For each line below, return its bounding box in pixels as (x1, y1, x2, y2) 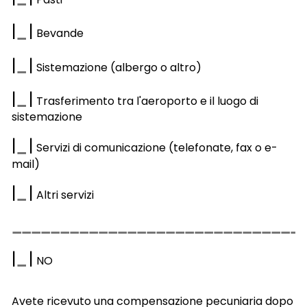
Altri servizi (33, 186, 94, 203)
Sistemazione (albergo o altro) (33, 59, 201, 75)
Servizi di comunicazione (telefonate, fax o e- (33, 140, 278, 156)
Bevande (33, 25, 84, 42)
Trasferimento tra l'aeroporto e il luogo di (33, 93, 258, 109)
